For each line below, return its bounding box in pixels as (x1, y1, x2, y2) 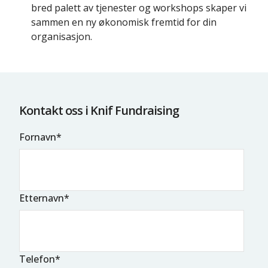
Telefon (19, 252, 55, 266)
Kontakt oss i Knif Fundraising (19, 102, 179, 119)
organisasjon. (31, 30, 92, 44)
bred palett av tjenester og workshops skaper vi (31, 1, 246, 15)
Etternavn (19, 191, 64, 205)
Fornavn (19, 130, 56, 144)
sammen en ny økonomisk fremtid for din (31, 16, 217, 29)
